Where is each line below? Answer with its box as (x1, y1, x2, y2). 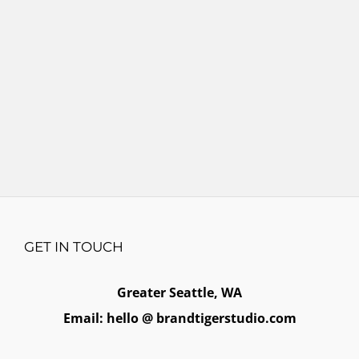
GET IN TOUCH (24, 238, 123, 255)
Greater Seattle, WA (117, 283, 242, 301)
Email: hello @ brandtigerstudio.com (63, 309, 296, 327)
